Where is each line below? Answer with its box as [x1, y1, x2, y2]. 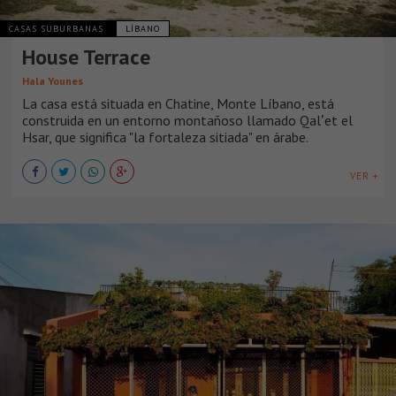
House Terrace [22, 42, 150, 71]
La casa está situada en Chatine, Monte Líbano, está [22, 94, 334, 112]
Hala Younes [22, 73, 83, 88]
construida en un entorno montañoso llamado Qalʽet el [22, 110, 353, 129]
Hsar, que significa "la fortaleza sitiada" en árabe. [22, 127, 308, 146]
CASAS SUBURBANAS [9, 22, 107, 34]
